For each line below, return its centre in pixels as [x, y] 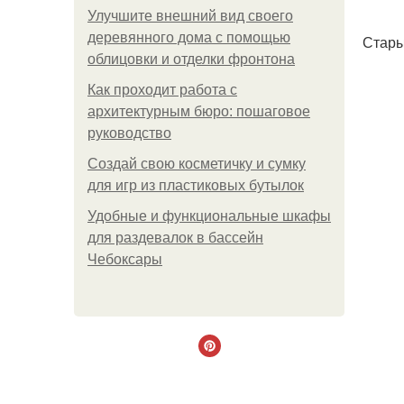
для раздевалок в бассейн [175, 238]
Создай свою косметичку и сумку [197, 164]
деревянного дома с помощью [189, 37]
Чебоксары [125, 259]
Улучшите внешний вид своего [190, 16]
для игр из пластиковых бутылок [196, 185]
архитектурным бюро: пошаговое [199, 111]
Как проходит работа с [162, 90]
